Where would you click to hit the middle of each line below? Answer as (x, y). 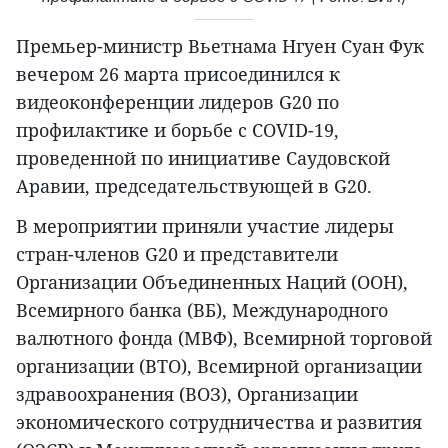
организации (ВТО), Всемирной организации (219, 366)
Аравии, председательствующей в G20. (194, 186)
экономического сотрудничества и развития (219, 422)
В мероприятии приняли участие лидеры (205, 226)
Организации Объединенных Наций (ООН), (212, 282)
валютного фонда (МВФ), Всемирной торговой (224, 338)
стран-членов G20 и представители (177, 254)
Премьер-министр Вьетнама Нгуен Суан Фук (220, 46)
